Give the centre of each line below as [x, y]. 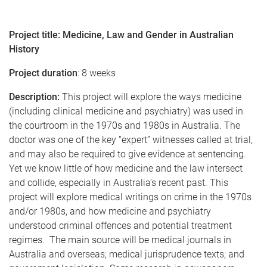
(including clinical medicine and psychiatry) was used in [126, 111]
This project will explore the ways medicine [150, 97]
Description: [34, 97]
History [24, 49]
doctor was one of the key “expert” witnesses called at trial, [131, 140]
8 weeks [97, 73]
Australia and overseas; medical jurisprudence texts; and [127, 254]
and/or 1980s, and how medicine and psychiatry [110, 211]
